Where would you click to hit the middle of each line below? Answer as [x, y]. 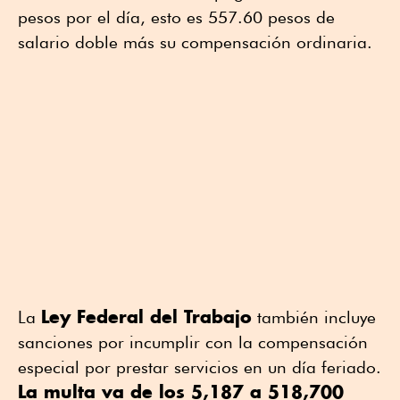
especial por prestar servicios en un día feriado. [200, 367]
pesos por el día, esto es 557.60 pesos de [176, 17]
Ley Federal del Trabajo [146, 316]
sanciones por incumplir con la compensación [193, 342]
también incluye [314, 317]
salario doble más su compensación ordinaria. [195, 42]
